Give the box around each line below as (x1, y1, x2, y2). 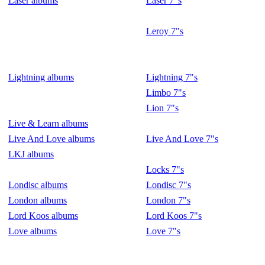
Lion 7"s (146, 103, 179, 113)
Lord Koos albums (8, 211, 78, 221)
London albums (8, 195, 67, 205)
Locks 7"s (146, 164, 184, 174)
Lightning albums (8, 72, 74, 82)
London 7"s (146, 195, 190, 205)
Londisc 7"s (146, 180, 191, 190)
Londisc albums (8, 180, 67, 190)
